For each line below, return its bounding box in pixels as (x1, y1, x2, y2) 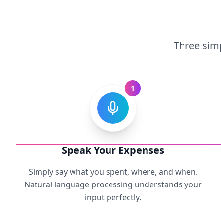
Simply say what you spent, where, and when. (28, 166, 198, 177)
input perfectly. (85, 192, 142, 203)
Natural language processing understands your (24, 179, 202, 190)
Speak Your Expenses (62, 144, 165, 157)
